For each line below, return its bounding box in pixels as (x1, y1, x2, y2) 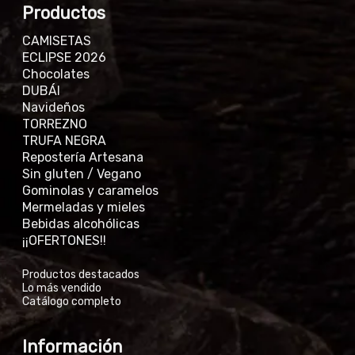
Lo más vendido (22, 281, 101, 295)
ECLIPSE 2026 (22, 49, 106, 65)
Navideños (22, 99, 85, 115)
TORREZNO (22, 116, 87, 132)
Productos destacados (22, 267, 139, 281)
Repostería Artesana (22, 149, 143, 165)
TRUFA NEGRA (22, 132, 106, 148)
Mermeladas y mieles (22, 199, 145, 215)
